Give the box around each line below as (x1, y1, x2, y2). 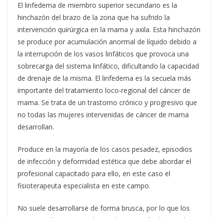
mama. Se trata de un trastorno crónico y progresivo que (18, 97, 197, 107)
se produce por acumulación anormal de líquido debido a (18, 36, 197, 46)
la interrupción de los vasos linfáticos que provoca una (18, 49, 189, 58)
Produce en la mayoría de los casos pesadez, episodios (18, 144, 192, 154)
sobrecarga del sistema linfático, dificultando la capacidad (18, 61, 199, 71)
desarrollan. (18, 122, 54, 131)
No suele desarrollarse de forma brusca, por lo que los (18, 203, 190, 213)
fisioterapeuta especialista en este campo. (18, 181, 150, 190)
